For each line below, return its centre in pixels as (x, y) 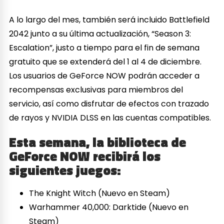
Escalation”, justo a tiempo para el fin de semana (104, 47)
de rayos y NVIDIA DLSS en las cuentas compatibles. (110, 117)
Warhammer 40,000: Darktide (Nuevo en (109, 207)
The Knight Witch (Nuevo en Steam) (100, 193)
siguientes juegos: (65, 170)
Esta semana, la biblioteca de (98, 142)
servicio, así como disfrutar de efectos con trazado (109, 103)
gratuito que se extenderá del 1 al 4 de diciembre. (105, 61)
